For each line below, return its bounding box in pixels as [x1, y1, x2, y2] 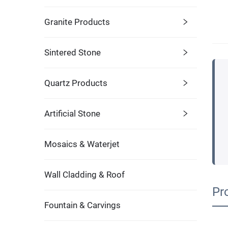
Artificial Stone [44, 108, 100, 119]
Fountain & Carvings [44, 199, 121, 210]
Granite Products [44, 16, 110, 27]
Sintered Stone [44, 47, 101, 58]
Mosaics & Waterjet [44, 138, 120, 149]
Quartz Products [44, 77, 107, 88]
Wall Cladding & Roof [44, 169, 125, 180]
